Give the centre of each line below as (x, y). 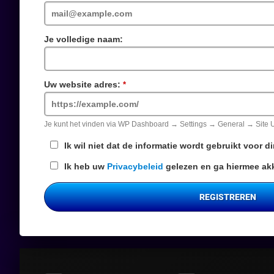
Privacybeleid (135, 166)
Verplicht (144, 84)
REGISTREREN (228, 197)
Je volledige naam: (83, 39)
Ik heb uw (86, 166)
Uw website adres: (82, 84)
